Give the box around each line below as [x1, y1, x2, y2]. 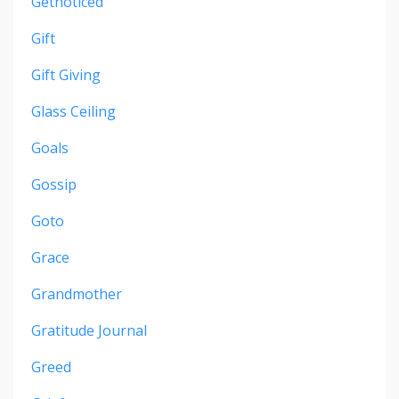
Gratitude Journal [31, 321, 147, 341]
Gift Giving [31, 65, 101, 85]
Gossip [31, 175, 77, 195]
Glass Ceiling [31, 102, 116, 122]
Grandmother [31, 284, 122, 305]
